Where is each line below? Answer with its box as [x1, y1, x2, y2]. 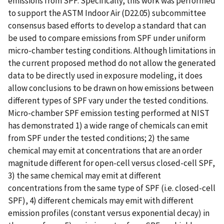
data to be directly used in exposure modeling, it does [8, 69, 202, 81]
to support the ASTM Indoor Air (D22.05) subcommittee [8, 7, 206, 18]
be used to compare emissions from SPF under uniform [8, 32, 205, 43]
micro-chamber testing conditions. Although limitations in [8, 44, 215, 56]
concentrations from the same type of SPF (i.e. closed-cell [8, 182, 215, 193]
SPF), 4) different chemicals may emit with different [8, 194, 193, 206]
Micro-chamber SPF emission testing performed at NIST [8, 107, 209, 118]
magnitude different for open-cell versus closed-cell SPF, [8, 157, 215, 168]
